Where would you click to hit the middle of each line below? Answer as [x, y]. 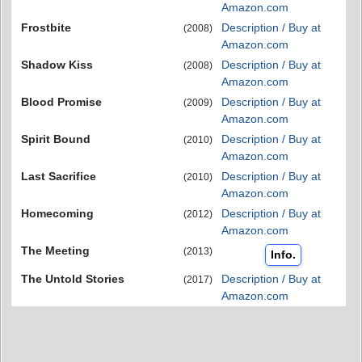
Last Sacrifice [59, 177]
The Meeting [55, 251]
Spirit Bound [56, 139]
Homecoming [57, 214]
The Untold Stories [73, 279]
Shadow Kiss [57, 65]
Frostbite [46, 28]
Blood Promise [61, 102]
